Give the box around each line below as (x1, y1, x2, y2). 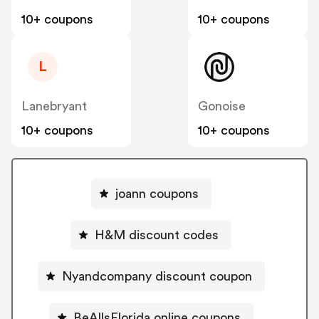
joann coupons (115, 187, 199, 200)
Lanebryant (21, 100, 87, 113)
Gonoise (198, 100, 246, 113)
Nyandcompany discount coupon (61, 269, 252, 283)
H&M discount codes (95, 228, 219, 241)
